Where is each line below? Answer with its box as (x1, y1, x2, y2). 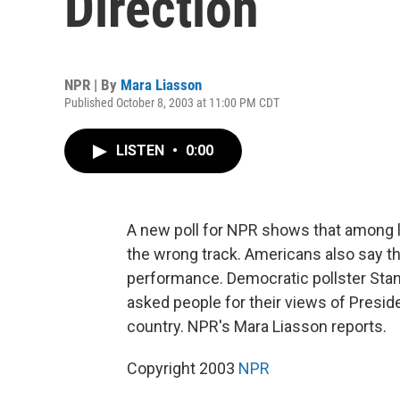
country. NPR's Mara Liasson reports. (127, 317, 387, 336)
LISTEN (116, 142, 168, 159)
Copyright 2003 (127, 359, 238, 378)
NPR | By (64, 76, 121, 94)
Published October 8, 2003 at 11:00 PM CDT (64, 96, 279, 110)
